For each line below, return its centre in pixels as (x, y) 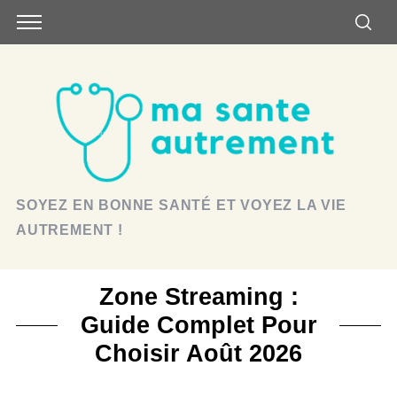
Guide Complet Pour (198, 325)
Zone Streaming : (198, 296)
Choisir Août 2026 (198, 353)
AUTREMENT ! (69, 230)
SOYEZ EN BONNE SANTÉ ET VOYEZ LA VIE (181, 205)
